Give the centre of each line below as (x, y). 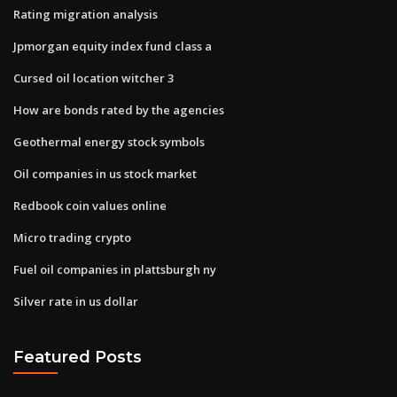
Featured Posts (78, 357)
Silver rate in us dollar (76, 301)
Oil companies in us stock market (105, 173)
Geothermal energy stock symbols (109, 141)
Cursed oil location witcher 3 (93, 78)
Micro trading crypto (72, 237)
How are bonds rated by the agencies (119, 109)
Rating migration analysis (86, 14)
